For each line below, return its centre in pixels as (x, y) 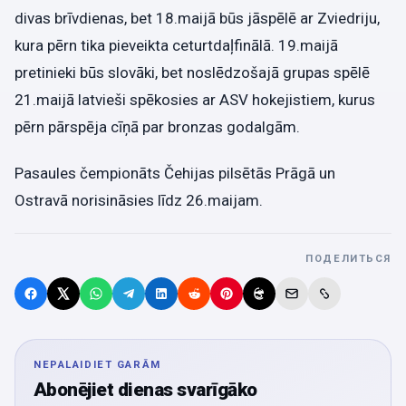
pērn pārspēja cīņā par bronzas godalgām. (157, 126)
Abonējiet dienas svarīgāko (145, 390)
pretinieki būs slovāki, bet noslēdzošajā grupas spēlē (192, 72)
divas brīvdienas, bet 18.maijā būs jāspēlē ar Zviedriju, (197, 18)
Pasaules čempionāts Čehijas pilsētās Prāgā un (175, 174)
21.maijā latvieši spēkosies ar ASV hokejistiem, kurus (195, 99)
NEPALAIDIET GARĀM (97, 365)
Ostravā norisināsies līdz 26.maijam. (139, 201)
